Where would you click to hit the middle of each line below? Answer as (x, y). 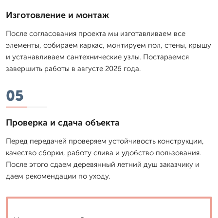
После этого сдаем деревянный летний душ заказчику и (103, 164)
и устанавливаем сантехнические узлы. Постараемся (97, 57)
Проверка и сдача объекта (63, 122)
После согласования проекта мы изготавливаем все (96, 33)
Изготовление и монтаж (57, 15)
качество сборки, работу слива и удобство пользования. (103, 153)
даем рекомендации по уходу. (58, 176)
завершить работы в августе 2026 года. (73, 68)
